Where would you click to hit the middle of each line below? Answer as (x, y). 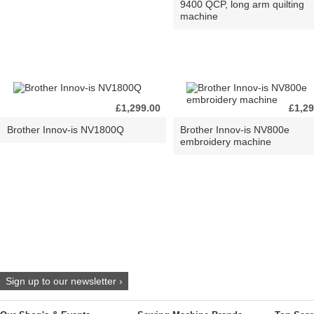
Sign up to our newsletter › (64, 281)
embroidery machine (226, 142)
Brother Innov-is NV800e (235, 130)
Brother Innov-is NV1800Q (66, 130)
